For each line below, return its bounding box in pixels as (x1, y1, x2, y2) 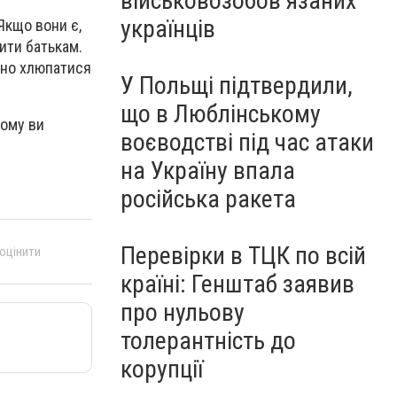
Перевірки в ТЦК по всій (121, 241, 366, 270)
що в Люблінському (121, 99, 321, 128)
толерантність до (121, 326, 296, 355)
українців (121, 14, 215, 43)
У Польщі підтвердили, (121, 71, 353, 100)
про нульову (121, 298, 245, 327)
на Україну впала (121, 156, 295, 185)
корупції (121, 354, 203, 384)
